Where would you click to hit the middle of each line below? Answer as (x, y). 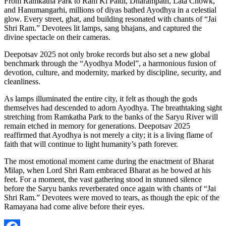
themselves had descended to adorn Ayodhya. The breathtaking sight (113, 107)
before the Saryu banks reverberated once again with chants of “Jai (110, 188)
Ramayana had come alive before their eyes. (74, 206)
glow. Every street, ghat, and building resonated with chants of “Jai (110, 19)
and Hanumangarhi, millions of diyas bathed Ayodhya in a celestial (110, 10)
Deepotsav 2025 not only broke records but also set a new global (107, 54)
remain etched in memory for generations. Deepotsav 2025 (97, 126)
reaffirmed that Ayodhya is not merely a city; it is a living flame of (108, 135)
